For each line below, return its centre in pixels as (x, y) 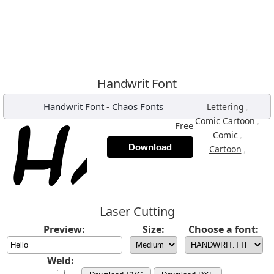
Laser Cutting (137, 211)
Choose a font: (224, 229)
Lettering (225, 107)
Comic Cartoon (225, 121)
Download (150, 147)
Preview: (64, 229)
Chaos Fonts (137, 106)
